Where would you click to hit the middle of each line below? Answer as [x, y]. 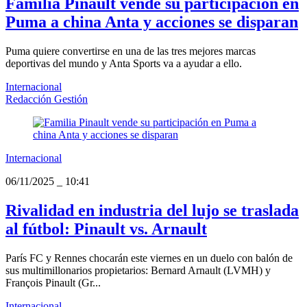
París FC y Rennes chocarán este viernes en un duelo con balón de [149, 258]
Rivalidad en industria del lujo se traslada [152, 211]
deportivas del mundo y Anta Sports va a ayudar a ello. [124, 64]
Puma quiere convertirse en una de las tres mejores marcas [131, 51]
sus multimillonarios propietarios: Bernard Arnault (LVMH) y [138, 271]
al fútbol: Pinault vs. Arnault [106, 229]
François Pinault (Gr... [53, 283]
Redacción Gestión [47, 99]
